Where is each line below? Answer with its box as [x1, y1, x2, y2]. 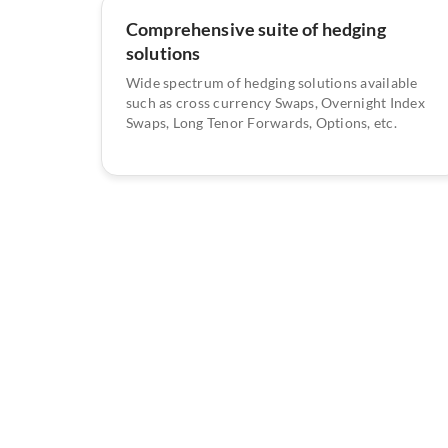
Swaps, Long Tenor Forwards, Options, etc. [126, 113, 397, 131]
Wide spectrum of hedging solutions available [126, 73, 418, 91]
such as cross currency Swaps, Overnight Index [126, 93, 425, 111]
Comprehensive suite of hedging [126, 17, 386, 40]
